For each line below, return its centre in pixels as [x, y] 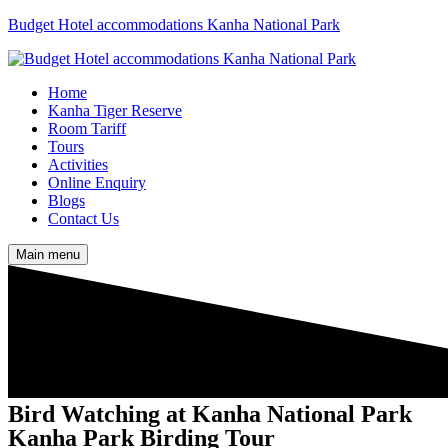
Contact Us [83, 218]
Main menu [48, 254]
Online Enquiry [97, 182]
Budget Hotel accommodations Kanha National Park [174, 24]
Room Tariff [87, 128]
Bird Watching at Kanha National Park [210, 413]
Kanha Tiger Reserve [115, 110]
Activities [78, 164]
